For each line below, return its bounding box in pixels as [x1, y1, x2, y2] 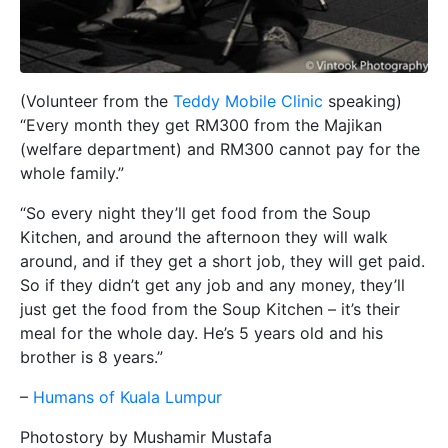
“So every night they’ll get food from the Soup [20, 203, 371, 224]
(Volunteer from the [20, 91, 173, 112]
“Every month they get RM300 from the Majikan [20, 115, 382, 136]
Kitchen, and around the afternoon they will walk [20, 227, 388, 248]
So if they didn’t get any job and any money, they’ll [20, 275, 405, 296]
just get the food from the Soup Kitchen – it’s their [20, 299, 400, 320]
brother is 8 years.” [20, 347, 168, 368]
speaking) [323, 91, 402, 112]
